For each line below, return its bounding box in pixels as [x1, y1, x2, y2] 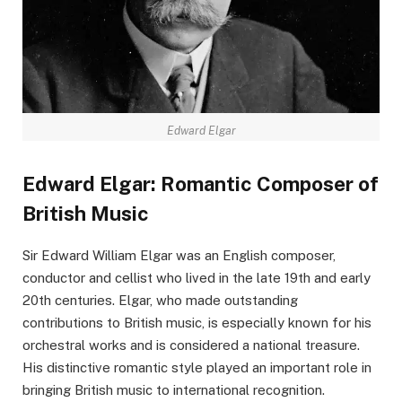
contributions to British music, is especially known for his [22, 315, 371, 331]
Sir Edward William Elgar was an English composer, [22, 248, 336, 264]
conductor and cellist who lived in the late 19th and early [22, 270, 371, 286]
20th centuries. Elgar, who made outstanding [22, 293, 298, 309]
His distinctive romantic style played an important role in [22, 360, 371, 376]
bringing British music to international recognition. [22, 382, 325, 398]
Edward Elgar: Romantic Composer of [22, 172, 379, 197]
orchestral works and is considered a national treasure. [22, 337, 360, 354]
